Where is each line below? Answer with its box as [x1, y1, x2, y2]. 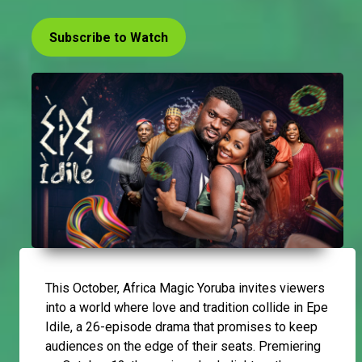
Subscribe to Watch [49, 29, 168, 45]
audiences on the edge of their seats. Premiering [45, 338, 321, 354]
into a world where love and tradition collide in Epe [45, 299, 328, 315]
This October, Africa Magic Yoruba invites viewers [45, 280, 325, 296]
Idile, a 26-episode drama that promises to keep [45, 318, 318, 335]
